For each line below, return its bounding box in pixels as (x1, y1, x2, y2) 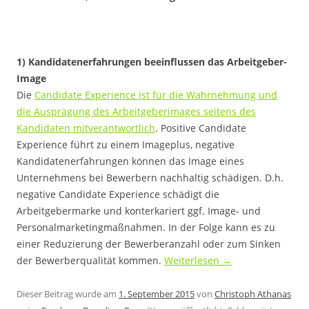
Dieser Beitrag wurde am (17, 288, 119, 300)
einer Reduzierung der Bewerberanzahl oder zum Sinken (17, 237, 281, 250)
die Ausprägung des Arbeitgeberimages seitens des (17, 105, 256, 118)
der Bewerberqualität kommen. (17, 254, 164, 267)
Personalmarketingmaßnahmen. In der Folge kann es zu (17, 221, 275, 234)
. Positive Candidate (155, 121, 246, 134)
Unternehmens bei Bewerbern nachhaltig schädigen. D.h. (17, 171, 283, 184)
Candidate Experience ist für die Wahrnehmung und (34, 88, 277, 101)
